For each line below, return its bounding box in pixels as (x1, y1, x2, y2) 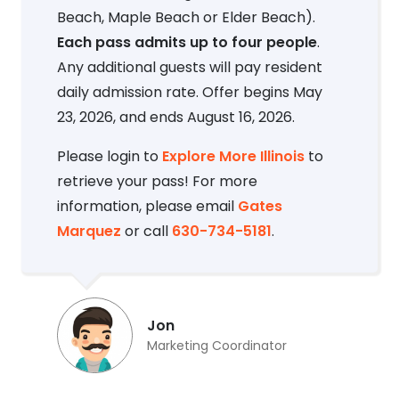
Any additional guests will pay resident (57, 57, 322, 78)
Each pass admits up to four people (57, 32, 317, 53)
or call (121, 221, 172, 242)
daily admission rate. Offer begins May (57, 82, 322, 103)
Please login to (57, 146, 162, 167)
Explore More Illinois (162, 146, 305, 167)
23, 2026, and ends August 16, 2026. (57, 107, 295, 128)
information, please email (57, 196, 238, 217)
